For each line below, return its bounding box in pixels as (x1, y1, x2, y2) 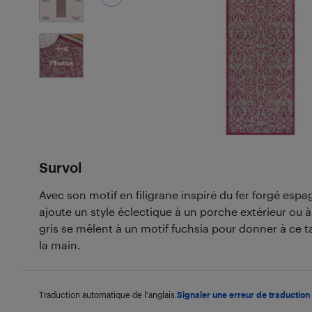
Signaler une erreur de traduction (177, 290, 310, 299)
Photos (49, 58, 73, 67)
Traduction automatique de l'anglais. (39, 290, 177, 299)
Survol (39, 159, 81, 175)
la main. (39, 238, 80, 251)
